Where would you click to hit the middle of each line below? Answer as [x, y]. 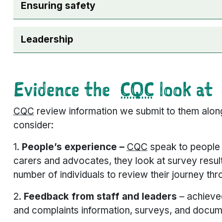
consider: [33, 125]
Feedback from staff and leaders [100, 197]
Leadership [47, 40]
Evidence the [67, 89]
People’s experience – [74, 147]
